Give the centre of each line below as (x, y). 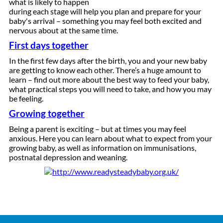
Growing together (47, 113)
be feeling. (27, 98)
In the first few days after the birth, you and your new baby (108, 60)
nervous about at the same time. (64, 30)
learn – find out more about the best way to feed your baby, (109, 79)
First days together (49, 45)
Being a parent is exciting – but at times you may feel (97, 129)
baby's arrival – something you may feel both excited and (105, 21)
